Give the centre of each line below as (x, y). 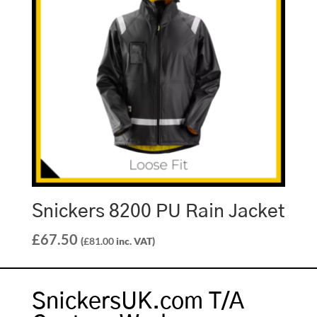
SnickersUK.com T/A (138, 302)
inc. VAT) (134, 241)
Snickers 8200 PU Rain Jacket (158, 212)
